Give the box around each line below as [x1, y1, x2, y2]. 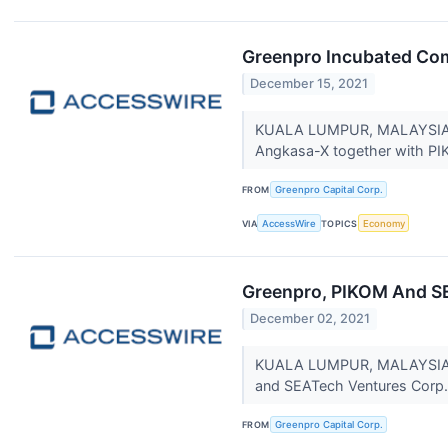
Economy [362, 217, 405, 229]
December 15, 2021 [250, 76, 369, 92]
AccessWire [262, 217, 317, 229]
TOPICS [321, 217, 358, 229]
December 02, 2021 [250, 311, 371, 327]
